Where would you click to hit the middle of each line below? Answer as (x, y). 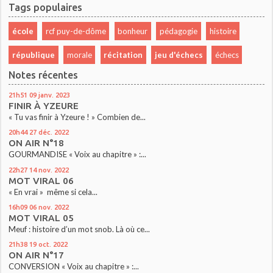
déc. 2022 (54, 132)
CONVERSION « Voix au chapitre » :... (74, 266)
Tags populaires (46, 7)
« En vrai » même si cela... (53, 192)
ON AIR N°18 (37, 143)
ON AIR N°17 (37, 255)
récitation (123, 55)
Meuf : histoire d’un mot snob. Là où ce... (80, 229)
